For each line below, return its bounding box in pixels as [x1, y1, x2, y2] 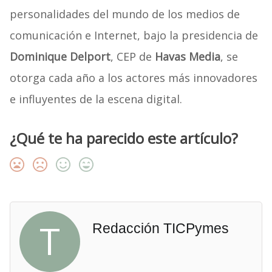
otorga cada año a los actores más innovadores [9, 70, 257, 86]
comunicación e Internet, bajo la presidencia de [9, 28, 258, 43]
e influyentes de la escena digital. [9, 92, 182, 107]
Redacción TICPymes [92, 220, 229, 237]
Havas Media [154, 49, 220, 64]
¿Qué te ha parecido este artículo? [9, 128, 238, 149]
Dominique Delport [9, 49, 110, 64]
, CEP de [110, 49, 155, 64]
